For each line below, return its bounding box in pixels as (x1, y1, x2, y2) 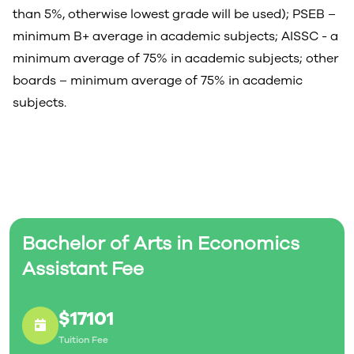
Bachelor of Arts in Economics (22, 231, 299, 256)
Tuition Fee (58, 333, 108, 346)
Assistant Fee (22, 256, 144, 281)
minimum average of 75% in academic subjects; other (13, 50, 339, 67)
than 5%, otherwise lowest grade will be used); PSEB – (13, 6, 336, 23)
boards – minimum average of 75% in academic (13, 72, 303, 89)
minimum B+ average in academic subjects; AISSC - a (13, 28, 338, 45)
